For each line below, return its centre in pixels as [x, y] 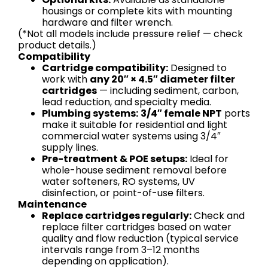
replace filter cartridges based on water [137, 227]
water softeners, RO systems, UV [118, 182]
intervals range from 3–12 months [121, 250]
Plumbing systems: [90, 114]
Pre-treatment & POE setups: [115, 159]
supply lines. [70, 148]
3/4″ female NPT [181, 114]
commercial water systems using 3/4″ [131, 136]
